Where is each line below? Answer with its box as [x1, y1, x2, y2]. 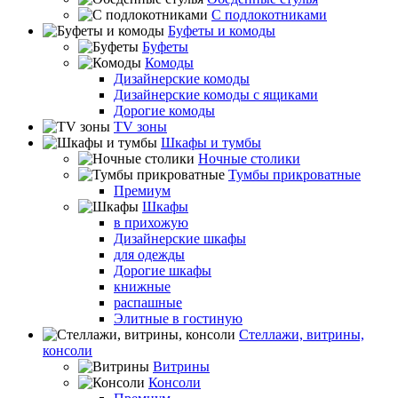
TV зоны [114, 119, 167, 134]
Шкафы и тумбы [161, 135, 261, 150]
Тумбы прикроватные [228, 167, 361, 182]
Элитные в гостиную [114, 311, 243, 326]
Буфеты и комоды [168, 23, 275, 38]
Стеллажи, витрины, [239, 327, 364, 342]
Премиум [114, 183, 171, 198]
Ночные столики [198, 151, 300, 166]
